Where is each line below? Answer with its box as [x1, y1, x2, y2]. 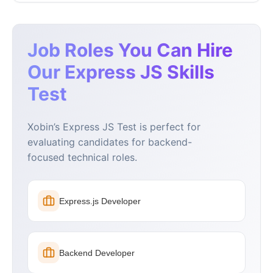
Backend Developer [59, 247, 135, 258]
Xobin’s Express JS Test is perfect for [27, 121, 200, 133]
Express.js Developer [59, 196, 141, 206]
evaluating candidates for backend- [27, 136, 192, 149]
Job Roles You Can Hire [27, 39, 233, 62]
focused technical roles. [27, 151, 137, 164]
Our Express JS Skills [27, 61, 214, 83]
